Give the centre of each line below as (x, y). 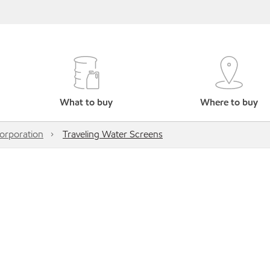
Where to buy (229, 102)
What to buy (86, 102)
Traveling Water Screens (113, 134)
